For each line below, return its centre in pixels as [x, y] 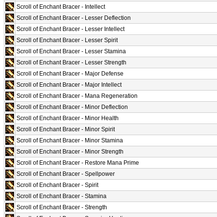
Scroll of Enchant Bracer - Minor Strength [70, 151]
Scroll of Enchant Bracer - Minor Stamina [70, 140]
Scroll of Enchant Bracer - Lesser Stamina [71, 51]
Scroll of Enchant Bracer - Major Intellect [69, 85]
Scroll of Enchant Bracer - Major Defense [70, 73]
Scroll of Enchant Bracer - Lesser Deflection [74, 18]
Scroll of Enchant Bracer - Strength [62, 207]
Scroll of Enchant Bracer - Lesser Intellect [70, 29]
